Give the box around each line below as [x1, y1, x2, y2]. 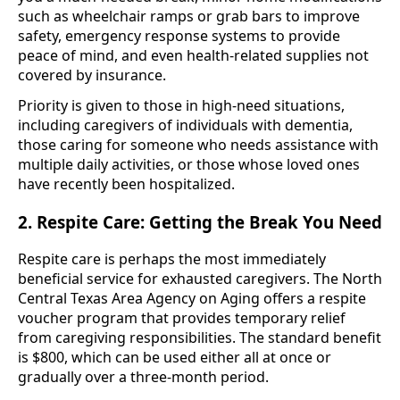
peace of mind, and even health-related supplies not [18, 46, 369, 66]
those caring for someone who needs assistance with [18, 135, 379, 155]
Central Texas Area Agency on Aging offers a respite [18, 288, 366, 309]
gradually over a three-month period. [18, 367, 269, 387]
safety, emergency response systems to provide [18, 26, 340, 46]
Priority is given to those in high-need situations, [18, 96, 345, 116]
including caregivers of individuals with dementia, [18, 115, 353, 136]
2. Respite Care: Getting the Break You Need [18, 210, 382, 233]
